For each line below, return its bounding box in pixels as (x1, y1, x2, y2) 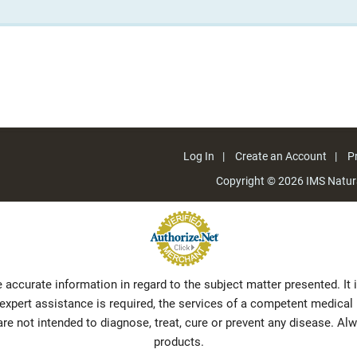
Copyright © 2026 (216, 175, 306, 187)
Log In (182, 150, 214, 163)
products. (153, 335, 204, 349)
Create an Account (234, 150, 327, 163)
